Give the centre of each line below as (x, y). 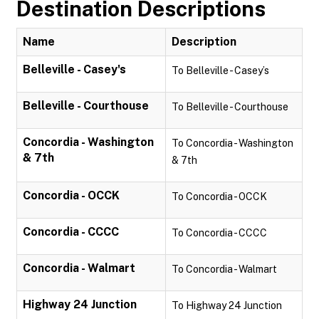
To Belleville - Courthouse (230, 107)
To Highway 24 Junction (227, 305)
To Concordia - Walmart (224, 269)
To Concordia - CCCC (219, 233)
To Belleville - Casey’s (220, 70)
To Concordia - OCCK (219, 197)
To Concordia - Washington (232, 143)
